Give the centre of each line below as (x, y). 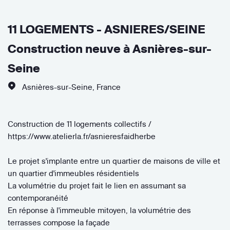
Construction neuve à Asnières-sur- (110, 49)
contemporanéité (38, 198)
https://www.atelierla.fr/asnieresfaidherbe (82, 136)
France (109, 87)
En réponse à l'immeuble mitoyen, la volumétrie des (99, 210)
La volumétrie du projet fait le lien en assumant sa (97, 185)
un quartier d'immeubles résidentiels (73, 173)
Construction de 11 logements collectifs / (80, 124)
